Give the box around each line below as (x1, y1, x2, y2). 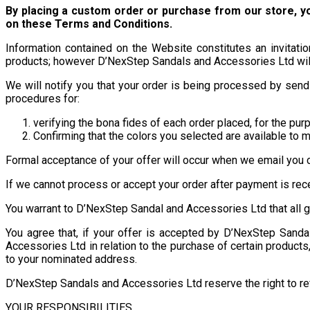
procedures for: (6, 91, 80, 105)
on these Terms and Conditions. (6, 17, 172, 30)
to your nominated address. (6, 252, 137, 266)
